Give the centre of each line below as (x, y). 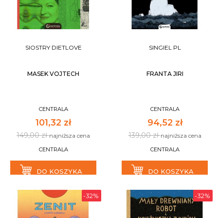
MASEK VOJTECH (53, 74)
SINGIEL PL (165, 47)
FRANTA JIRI (165, 74)
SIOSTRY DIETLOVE (53, 47)
